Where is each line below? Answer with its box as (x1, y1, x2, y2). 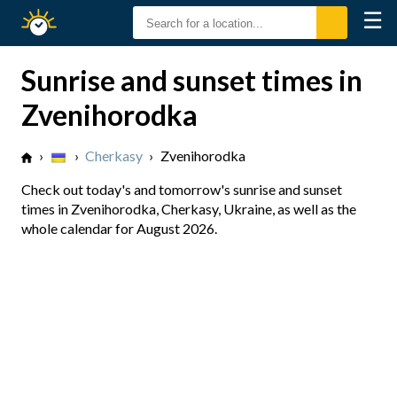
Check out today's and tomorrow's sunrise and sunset (21, 181, 342, 198)
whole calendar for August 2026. (21, 220, 217, 237)
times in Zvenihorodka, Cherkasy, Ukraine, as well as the (21, 200, 356, 217)
